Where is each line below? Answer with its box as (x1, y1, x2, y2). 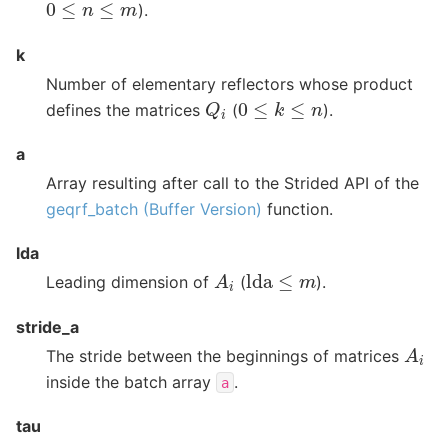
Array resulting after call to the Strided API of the (46, 173, 419, 194)
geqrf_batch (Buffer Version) (46, 199, 262, 220)
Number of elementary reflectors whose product (46, 73, 413, 94)
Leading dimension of (46, 272, 214, 293)
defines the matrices (46, 99, 205, 120)
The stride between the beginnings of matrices (46, 345, 404, 366)
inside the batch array (46, 371, 216, 392)
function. (262, 199, 333, 220)
